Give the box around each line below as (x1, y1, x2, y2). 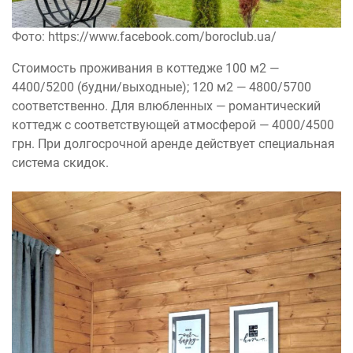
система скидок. (12, 155, 109, 171)
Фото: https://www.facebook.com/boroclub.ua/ (12, 29, 277, 45)
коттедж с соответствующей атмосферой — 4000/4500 (12, 117, 334, 133)
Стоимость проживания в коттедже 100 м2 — (12, 61, 279, 76)
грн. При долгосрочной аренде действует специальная (12, 136, 335, 152)
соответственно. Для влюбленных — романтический (12, 98, 321, 114)
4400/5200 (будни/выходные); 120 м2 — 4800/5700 (12, 80, 311, 95)
